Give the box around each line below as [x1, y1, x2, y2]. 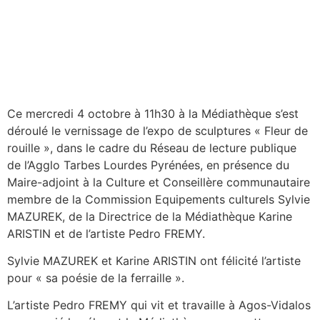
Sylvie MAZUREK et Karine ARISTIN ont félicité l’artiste [7, 254, 301, 269]
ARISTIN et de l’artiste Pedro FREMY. [7, 226, 205, 241]
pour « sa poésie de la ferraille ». [7, 271, 184, 286]
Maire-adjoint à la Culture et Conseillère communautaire [7, 174, 310, 189]
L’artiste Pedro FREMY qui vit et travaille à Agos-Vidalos [7, 298, 311, 313]
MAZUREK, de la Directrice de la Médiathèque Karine [7, 209, 292, 224]
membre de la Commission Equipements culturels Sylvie [7, 191, 310, 206]
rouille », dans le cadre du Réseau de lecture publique [7, 140, 296, 155]
